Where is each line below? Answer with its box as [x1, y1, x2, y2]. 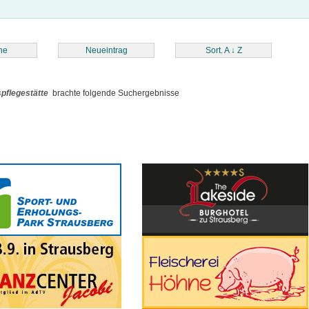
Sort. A [205, 46, 231, 55]
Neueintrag [85, 46, 128, 55]
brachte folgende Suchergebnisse [48, 88, 180, 98]
